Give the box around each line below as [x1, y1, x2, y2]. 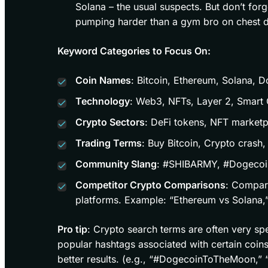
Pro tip [57, 223, 87, 235]
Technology [75, 95, 130, 107]
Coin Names [75, 74, 131, 86]
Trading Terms [75, 136, 142, 149]
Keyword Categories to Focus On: [57, 44, 211, 57]
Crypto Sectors [75, 115, 145, 128]
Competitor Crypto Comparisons [75, 178, 226, 191]
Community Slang [75, 157, 157, 170]
